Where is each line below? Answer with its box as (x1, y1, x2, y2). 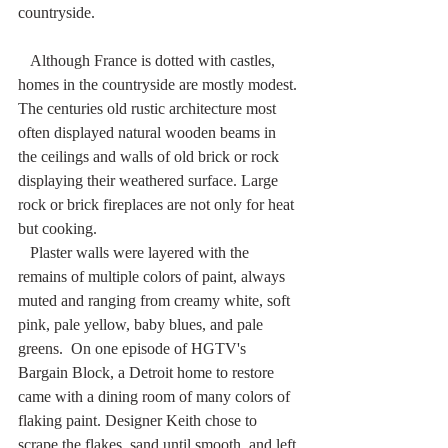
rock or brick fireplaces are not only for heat (18, 195, 298, 213)
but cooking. (18, 219, 101, 237)
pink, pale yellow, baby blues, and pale (18, 315, 267, 333)
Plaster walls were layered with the (18, 243, 30, 261)
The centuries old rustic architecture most (18, 99, 280, 117)
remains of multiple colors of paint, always (18, 267, 289, 285)
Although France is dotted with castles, (18, 51, 30, 69)
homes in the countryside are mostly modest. (18, 75, 301, 93)
